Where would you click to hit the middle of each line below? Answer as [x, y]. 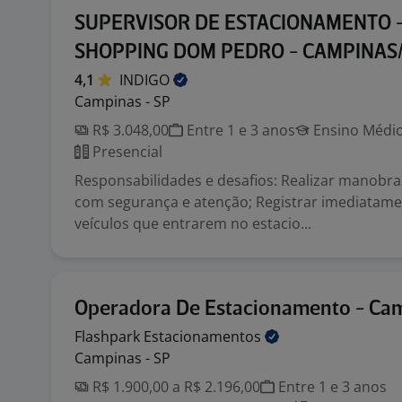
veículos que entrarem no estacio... [193, 223]
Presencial [126, 152]
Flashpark [109, 336]
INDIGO [146, 80]
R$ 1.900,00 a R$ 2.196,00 [175, 387]
